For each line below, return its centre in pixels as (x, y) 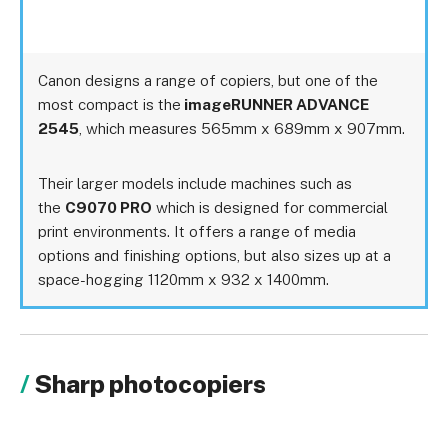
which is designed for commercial (270, 206)
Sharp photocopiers (150, 384)
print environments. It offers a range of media (197, 230)
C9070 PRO (109, 206)
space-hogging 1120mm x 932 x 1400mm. (184, 278)
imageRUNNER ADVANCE (275, 104)
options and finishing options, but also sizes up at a (215, 254)
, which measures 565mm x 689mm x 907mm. (242, 128)
